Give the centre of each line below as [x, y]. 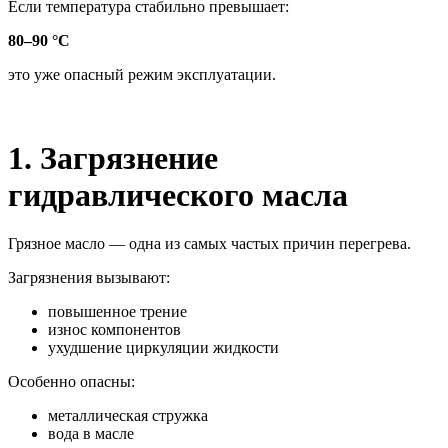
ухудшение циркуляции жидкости [163, 348]
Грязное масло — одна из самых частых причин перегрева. [209, 244]
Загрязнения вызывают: [89, 278]
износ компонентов [114, 330]
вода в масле [91, 434]
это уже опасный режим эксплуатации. [142, 75]
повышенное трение [117, 312]
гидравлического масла [178, 194]
